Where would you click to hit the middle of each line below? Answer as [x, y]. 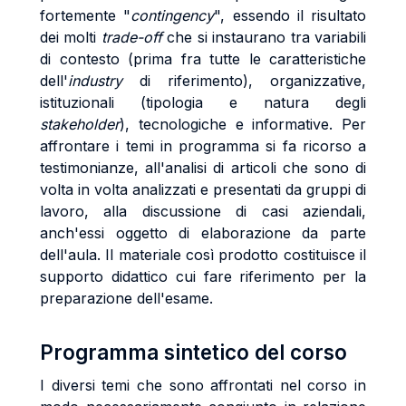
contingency [173, 15]
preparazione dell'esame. [126, 298]
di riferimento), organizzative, [244, 81]
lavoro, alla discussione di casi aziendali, [203, 211]
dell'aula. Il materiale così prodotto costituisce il [203, 255]
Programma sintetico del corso [193, 352]
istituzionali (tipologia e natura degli [203, 102]
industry [95, 81]
